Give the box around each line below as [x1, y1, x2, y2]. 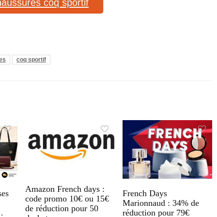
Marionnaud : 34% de [122, 198, 199, 208]
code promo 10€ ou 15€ [25, 194, 109, 204]
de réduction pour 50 [25, 203, 98, 214]
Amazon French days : [25, 184, 105, 194]
